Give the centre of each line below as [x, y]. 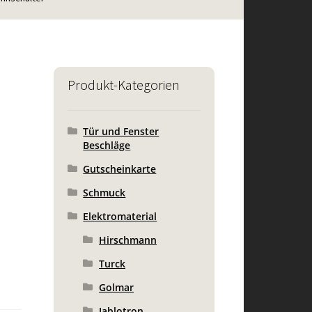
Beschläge [107, 145]
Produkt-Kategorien [123, 84]
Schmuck [104, 192]
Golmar [116, 287]
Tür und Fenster [121, 131]
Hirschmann [127, 240]
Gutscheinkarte [120, 169]
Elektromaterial [120, 216]
